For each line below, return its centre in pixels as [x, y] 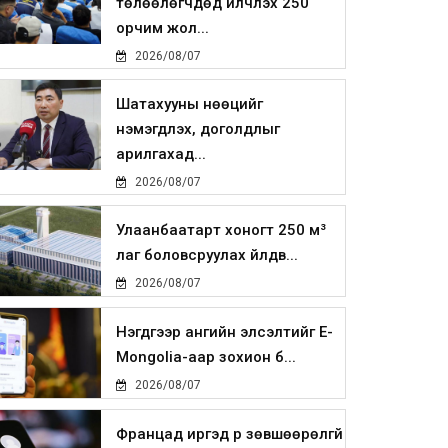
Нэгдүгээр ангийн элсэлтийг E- [225, 332]
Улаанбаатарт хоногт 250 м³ [221, 230]
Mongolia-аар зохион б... [206, 357]
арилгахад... [161, 154]
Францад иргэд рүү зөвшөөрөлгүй [230, 434]
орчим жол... [163, 28]
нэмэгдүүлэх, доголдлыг [198, 129]
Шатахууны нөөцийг [190, 104]
